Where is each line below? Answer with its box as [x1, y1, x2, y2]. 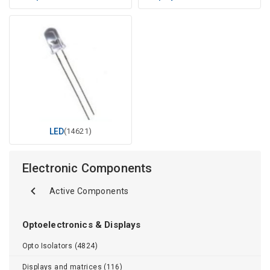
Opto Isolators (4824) [22, 241, 98, 250]
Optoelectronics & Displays [22, 219, 141, 230]
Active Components [49, 186, 129, 196]
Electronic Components [22, 160, 152, 175]
